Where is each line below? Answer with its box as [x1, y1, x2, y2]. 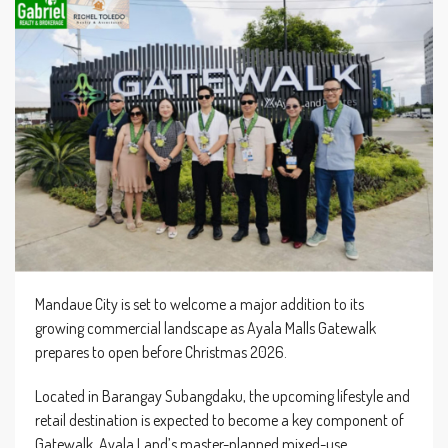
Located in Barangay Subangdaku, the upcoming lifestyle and [35, 385, 410, 406]
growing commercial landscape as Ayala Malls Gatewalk [35, 317, 376, 338]
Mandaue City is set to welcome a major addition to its [35, 293, 364, 314]
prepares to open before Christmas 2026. [35, 341, 287, 362]
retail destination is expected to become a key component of [35, 409, 404, 430]
